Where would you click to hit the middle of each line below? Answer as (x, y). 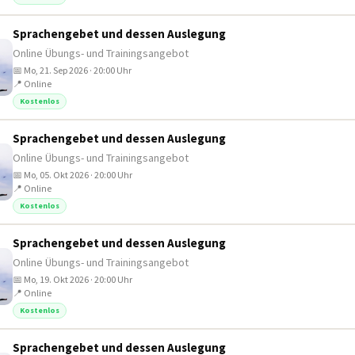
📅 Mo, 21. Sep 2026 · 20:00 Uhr (72, 70)
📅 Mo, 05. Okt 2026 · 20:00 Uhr (73, 175)
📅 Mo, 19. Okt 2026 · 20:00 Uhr (73, 279)
